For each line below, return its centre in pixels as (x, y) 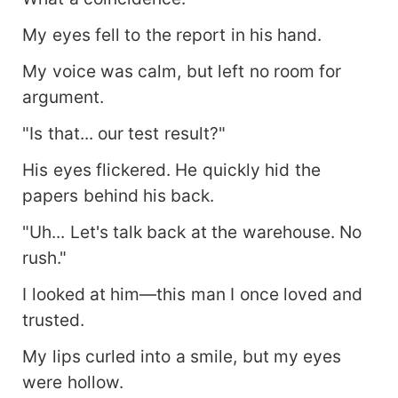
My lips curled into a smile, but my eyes (182, 356)
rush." (45, 257)
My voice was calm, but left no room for (182, 72)
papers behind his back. (119, 196)
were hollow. (73, 382)
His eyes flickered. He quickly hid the (171, 170)
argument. (64, 97)
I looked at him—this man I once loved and (193, 294)
